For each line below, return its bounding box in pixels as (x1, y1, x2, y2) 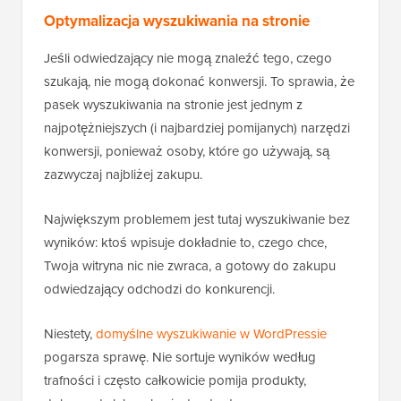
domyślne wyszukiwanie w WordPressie (96, 323, 327, 343)
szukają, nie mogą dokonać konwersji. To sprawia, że (44, 71, 354, 90)
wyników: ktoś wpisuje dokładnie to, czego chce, (44, 232, 327, 252)
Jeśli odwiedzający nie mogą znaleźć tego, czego (44, 47, 332, 67)
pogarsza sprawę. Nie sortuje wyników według (44, 346, 316, 366)
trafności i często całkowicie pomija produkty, (44, 370, 306, 389)
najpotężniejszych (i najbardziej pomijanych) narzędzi (44, 117, 350, 137)
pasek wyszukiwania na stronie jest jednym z (44, 94, 303, 114)
